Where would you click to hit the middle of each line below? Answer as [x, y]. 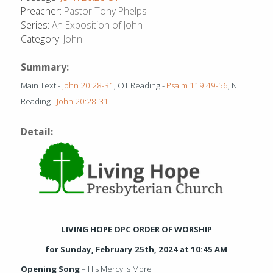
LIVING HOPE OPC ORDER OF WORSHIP [136, 229]
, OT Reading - [140, 86]
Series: [35, 25]
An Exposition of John [96, 25]
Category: [41, 39]
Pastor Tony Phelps [105, 11]
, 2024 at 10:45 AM [191, 249]
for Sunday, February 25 [95, 249]
